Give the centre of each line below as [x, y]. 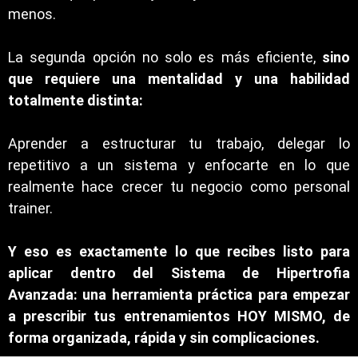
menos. [32, 14]
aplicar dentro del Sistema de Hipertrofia [179, 273]
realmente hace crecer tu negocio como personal [179, 187]
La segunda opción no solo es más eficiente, [165, 57]
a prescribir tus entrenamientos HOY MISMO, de [179, 316]
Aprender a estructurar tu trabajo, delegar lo [179, 143]
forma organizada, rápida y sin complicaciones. [164, 338]
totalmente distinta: [76, 100]
